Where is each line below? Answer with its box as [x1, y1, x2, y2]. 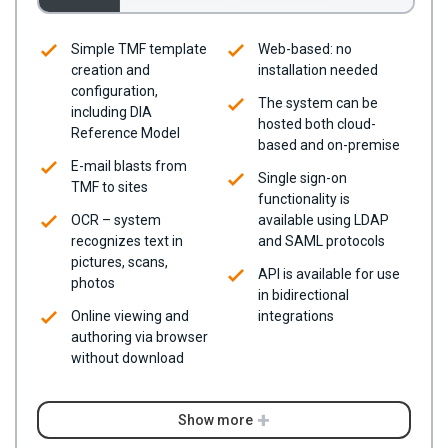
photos [71, 275, 115, 292]
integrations [258, 308, 334, 325]
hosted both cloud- [258, 116, 376, 133]
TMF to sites [71, 179, 148, 196]
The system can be [258, 95, 378, 112]
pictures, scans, [71, 254, 168, 271]
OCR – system [71, 212, 161, 229]
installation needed [258, 62, 378, 79]
